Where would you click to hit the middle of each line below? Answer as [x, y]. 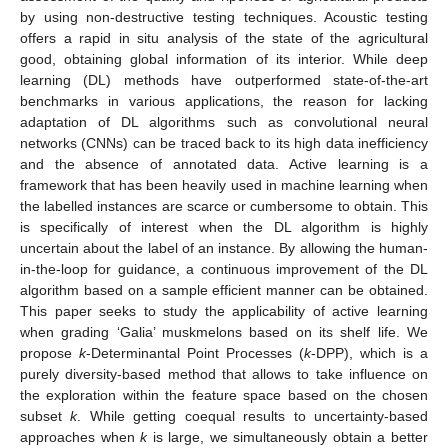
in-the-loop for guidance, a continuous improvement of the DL [224, 268]
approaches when [80, 436]
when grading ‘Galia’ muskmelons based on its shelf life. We [224, 331]
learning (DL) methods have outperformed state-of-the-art [224, 79]
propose [49, 352]
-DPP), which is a [369, 352]
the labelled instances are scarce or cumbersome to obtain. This [224, 205]
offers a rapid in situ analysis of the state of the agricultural [224, 37]
